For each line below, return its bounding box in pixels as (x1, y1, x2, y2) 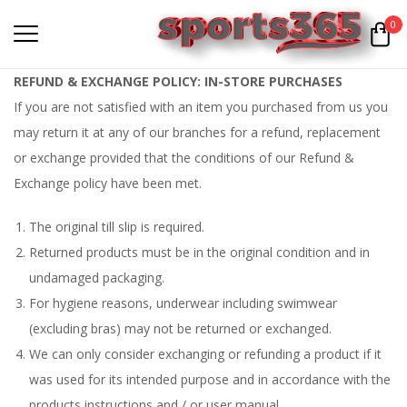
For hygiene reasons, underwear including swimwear (29, 293, 337, 312)
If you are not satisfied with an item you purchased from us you (14, 97, 388, 115)
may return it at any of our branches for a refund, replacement (14, 123, 381, 141)
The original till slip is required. (29, 217, 204, 235)
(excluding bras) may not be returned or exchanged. (29, 319, 332, 337)
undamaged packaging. (29, 268, 164, 286)
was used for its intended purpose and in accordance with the (29, 370, 391, 388)
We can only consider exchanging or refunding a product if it (29, 344, 382, 362)
